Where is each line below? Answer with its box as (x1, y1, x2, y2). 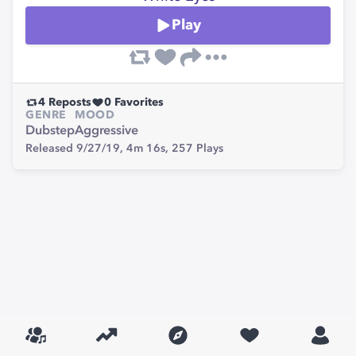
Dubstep (25, 125, 75, 137)
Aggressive (75, 125, 138, 137)
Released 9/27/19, (25, 143, 126, 154)
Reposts (45, 97, 91, 108)
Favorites (111, 97, 164, 108)
